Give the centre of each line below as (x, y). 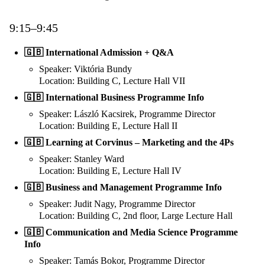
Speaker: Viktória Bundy (85, 69)
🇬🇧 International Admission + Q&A (99, 53)
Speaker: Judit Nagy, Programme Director (117, 204)
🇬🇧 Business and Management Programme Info (123, 188)
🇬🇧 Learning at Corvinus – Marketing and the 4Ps (129, 143)
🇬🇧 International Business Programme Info (114, 98)
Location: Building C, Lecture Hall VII (112, 81)
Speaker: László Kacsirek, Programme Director (127, 114)
